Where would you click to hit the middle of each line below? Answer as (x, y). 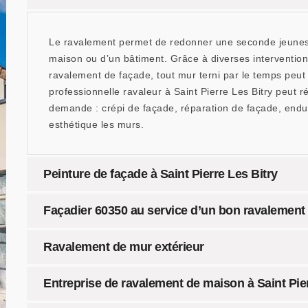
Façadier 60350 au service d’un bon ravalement (174, 210)
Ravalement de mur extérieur (124, 247)
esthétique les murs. (96, 124)
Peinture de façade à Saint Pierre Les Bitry (161, 174)
